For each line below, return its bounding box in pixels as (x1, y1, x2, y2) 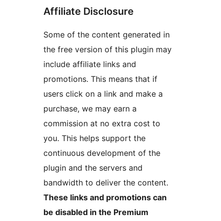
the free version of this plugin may (43, 44, 172, 55)
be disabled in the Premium (43, 207, 148, 218)
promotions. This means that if (43, 74, 157, 84)
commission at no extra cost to (43, 118, 160, 129)
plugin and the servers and (43, 163, 143, 173)
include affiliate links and (43, 59, 136, 70)
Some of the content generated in (43, 30, 170, 40)
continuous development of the (43, 148, 160, 158)
